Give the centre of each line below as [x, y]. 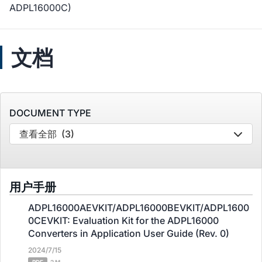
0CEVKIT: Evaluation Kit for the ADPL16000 [123, 220]
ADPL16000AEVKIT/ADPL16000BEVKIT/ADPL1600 [139, 208]
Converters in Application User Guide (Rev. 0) [129, 233]
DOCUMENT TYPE [50, 113]
